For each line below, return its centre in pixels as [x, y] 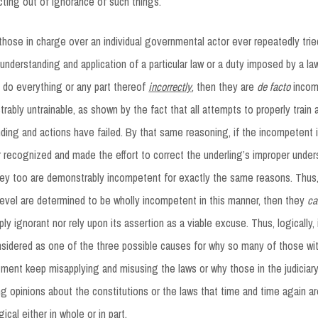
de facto [274, 87]
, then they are [225, 87]
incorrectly [170, 87]
